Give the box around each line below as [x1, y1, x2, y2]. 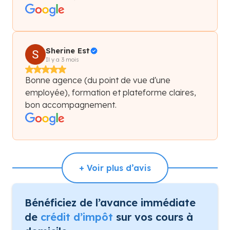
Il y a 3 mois [46, 55, 79, 63]
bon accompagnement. [25, 99, 117, 110]
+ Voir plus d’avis [79, 162, 151, 173]
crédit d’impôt [41, 210, 113, 223]
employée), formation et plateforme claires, [25, 87, 196, 98]
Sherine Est [46, 45, 90, 55]
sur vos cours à [113, 210, 193, 223]
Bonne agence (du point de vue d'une [25, 74, 170, 85]
